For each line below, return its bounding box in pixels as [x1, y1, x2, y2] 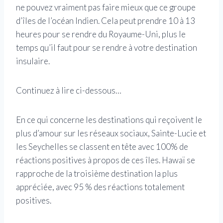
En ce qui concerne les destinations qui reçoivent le [16, 114, 202, 125]
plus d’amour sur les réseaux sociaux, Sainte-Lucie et [16, 128, 206, 139]
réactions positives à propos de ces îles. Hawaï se [16, 155, 195, 166]
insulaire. [16, 56, 50, 67]
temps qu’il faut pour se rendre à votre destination [16, 42, 197, 53]
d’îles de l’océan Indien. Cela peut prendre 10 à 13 [16, 15, 195, 26]
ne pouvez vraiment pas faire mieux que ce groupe [16, 2, 196, 13]
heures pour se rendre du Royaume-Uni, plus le [16, 29, 186, 40]
